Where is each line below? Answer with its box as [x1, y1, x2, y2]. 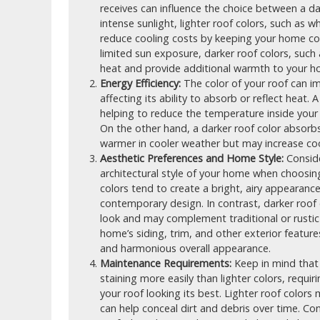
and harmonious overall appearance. [100, 241, 271, 255]
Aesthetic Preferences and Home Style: [100, 151, 284, 165]
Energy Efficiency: [100, 76, 181, 90]
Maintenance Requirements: [100, 256, 231, 270]
